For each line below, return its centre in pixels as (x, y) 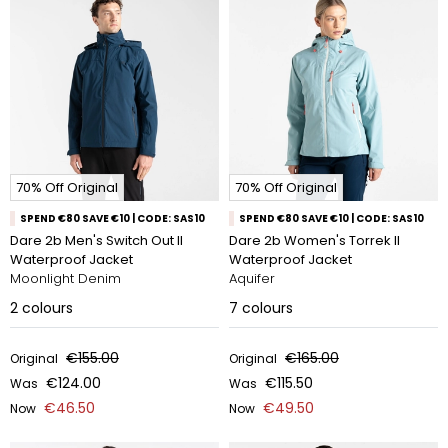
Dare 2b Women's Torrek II (314, 240)
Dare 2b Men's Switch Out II (96, 240)
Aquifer (252, 278)
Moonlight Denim (65, 278)
